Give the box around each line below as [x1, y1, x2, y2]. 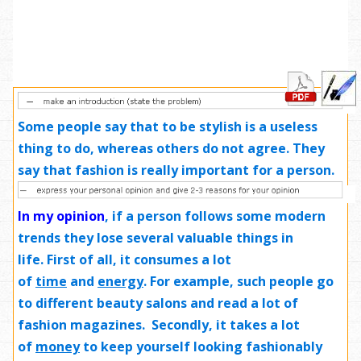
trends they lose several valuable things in [18, 228, 293, 247]
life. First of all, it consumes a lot [18, 250, 231, 268]
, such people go [230, 272, 334, 290]
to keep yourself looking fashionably [80, 337, 322, 355]
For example [150, 272, 230, 290]
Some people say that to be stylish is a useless [18, 117, 317, 135]
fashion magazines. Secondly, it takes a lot [18, 315, 300, 334]
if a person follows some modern [112, 206, 326, 225]
